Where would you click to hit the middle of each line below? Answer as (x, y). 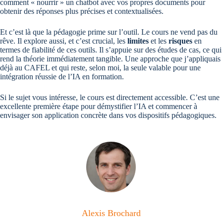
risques (180, 41)
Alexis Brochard (111, 213)
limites (138, 41)
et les (159, 41)
